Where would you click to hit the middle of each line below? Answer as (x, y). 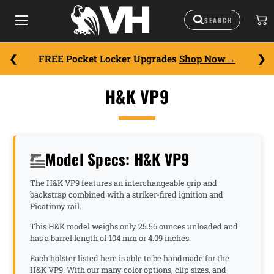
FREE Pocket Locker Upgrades (109, 59)
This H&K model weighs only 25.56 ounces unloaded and (134, 226)
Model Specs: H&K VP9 (117, 159)
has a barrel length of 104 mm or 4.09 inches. (111, 238)
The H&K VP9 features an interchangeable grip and (124, 183)
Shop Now (202, 59)
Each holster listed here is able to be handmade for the (130, 258)
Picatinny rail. (57, 206)
